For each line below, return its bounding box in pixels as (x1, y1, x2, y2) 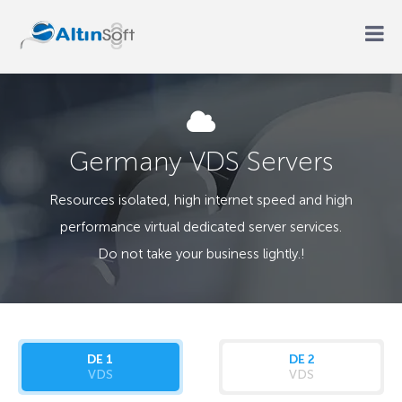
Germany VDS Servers (68, 145, 334, 178)
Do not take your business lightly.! (97, 246, 305, 262)
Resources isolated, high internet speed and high (49, 192, 353, 208)
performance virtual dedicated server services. (60, 219, 342, 235)
